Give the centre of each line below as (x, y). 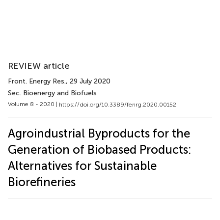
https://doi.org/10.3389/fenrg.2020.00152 (118, 104)
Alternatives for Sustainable (82, 165)
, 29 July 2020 (88, 81)
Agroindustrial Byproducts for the (99, 133)
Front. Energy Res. (37, 81)
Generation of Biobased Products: (100, 149)
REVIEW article (39, 66)
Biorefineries (42, 182)
